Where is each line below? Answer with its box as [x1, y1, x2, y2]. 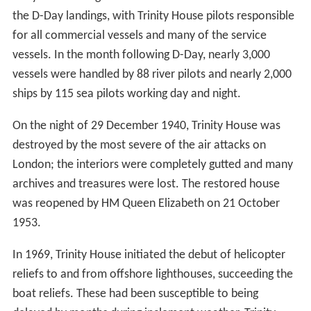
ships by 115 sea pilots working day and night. [12, 87, 241, 101]
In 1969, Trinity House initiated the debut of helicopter [12, 249, 285, 262]
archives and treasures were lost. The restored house [12, 178, 280, 192]
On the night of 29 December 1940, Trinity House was [12, 119, 280, 133]
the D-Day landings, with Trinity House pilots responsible [12, 10, 294, 24]
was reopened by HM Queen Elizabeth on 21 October [12, 197, 280, 211]
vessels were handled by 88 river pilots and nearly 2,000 [12, 68, 292, 82]
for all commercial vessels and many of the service [12, 29, 267, 43]
